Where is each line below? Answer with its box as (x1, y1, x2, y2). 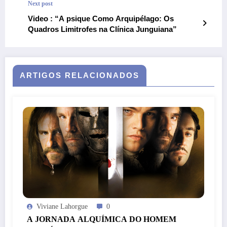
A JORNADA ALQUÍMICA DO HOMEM (27, 214, 176, 223)
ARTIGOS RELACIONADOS (20, 70, 139, 80)
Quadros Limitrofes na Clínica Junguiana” (28, 24, 177, 33)
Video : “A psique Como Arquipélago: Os (28, 14, 55, 23)
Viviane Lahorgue (36, 202, 88, 210)
